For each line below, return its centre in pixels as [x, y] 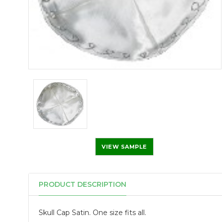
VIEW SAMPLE [124, 147]
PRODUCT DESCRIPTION [83, 185]
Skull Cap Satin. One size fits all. [92, 213]
